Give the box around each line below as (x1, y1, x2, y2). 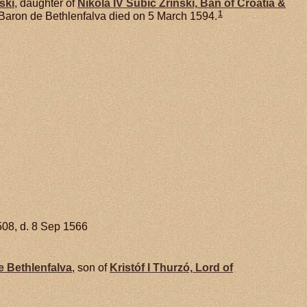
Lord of (193, 261, 233, 273)
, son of (72, 261, 110, 273)
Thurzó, (153, 261, 193, 273)
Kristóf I (110, 261, 153, 273)
